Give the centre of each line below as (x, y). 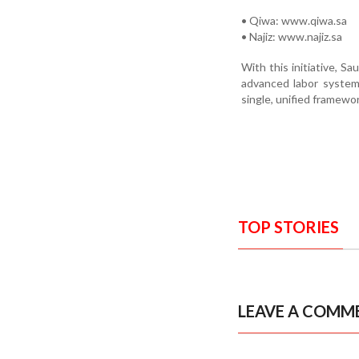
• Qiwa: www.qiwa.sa (294, 20)
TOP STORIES (288, 226)
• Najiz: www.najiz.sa (292, 36)
